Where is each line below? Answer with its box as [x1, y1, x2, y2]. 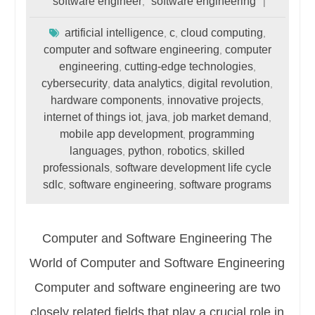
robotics [167, 144, 207, 157]
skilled [212, 144, 245, 157]
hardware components [51, 94, 162, 106]
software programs [179, 178, 272, 191]
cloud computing [180, 26, 263, 39]
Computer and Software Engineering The [42, 231, 273, 245]
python [128, 144, 162, 157]
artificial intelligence [64, 26, 164, 39]
